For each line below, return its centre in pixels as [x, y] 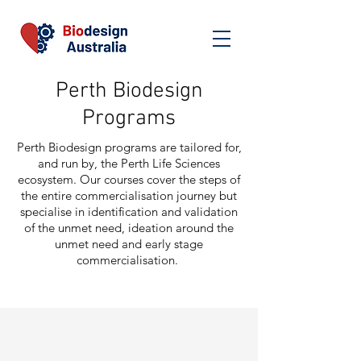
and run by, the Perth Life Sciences [129, 163]
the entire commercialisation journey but [129, 195]
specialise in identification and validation [129, 212]
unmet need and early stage [129, 244]
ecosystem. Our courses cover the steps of [129, 179]
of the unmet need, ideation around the [129, 228]
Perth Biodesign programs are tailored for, [129, 147]
